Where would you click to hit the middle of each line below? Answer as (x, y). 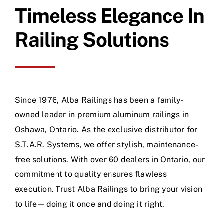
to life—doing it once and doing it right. (89, 204)
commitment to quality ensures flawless (90, 174)
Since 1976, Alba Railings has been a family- (99, 100)
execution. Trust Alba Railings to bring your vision (109, 189)
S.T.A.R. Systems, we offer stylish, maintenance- (107, 144)
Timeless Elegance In (109, 15)
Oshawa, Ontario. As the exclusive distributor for (106, 129)
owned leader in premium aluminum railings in (102, 114)
